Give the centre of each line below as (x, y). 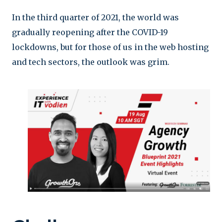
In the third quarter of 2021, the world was (95, 17)
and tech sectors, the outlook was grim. (91, 62)
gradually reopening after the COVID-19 (90, 32)
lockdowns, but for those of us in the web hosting (110, 47)
